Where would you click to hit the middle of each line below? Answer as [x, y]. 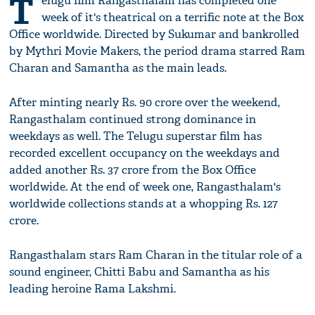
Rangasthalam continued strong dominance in [133, 120]
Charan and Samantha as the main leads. [118, 68]
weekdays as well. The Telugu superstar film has [136, 136]
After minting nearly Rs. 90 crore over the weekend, [145, 103]
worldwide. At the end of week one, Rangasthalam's [145, 187]
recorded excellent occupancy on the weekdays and [145, 153]
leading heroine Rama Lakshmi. [93, 289]
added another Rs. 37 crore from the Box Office [133, 170]
